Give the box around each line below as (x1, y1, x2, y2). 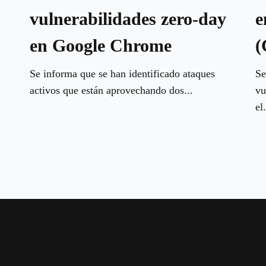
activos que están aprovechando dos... (29, 84, 193, 96)
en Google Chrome (29, 35, 172, 55)
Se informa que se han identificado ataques (29, 67, 215, 80)
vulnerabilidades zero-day (29, 8, 226, 28)
